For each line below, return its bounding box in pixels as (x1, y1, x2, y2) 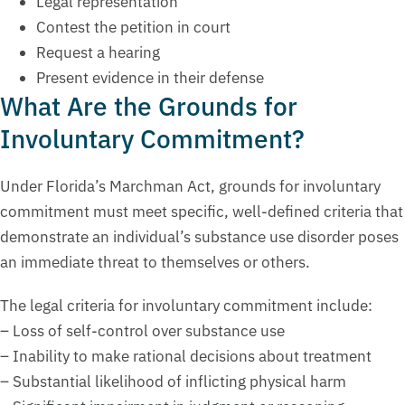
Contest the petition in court (36, 17, 231, 38)
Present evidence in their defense (36, 68, 264, 89)
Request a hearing (36, 42, 160, 63)
